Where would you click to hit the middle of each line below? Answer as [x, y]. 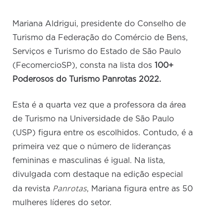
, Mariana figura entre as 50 [140, 189]
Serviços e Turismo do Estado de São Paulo [97, 52]
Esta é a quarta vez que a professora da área [99, 105]
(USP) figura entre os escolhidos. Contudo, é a [103, 133]
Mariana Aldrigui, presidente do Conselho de [99, 24]
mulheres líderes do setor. [62, 203]
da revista [33, 189]
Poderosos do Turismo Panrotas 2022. [87, 80]
